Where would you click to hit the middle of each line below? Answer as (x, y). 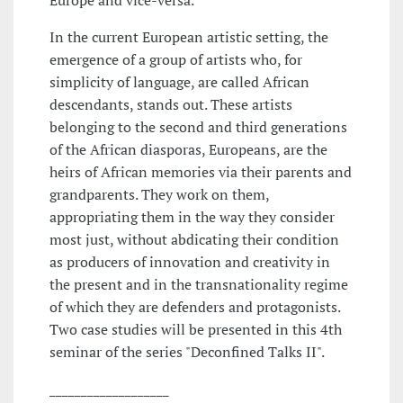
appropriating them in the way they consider (192, 217)
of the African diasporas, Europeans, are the (188, 150)
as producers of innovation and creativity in (190, 262)
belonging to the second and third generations (198, 127)
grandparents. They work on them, (159, 195)
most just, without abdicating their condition (194, 240)
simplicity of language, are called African (179, 82)
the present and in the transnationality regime (199, 285)
